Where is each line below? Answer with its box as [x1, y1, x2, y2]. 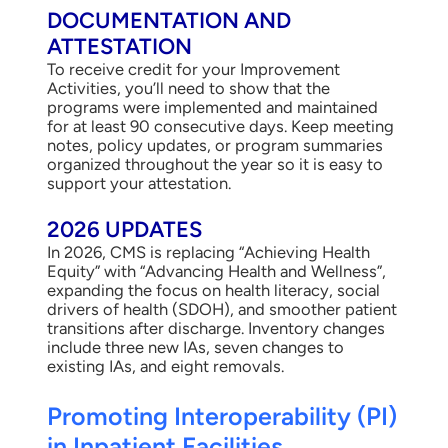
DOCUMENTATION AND [46, 6, 291, 34]
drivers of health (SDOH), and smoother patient [46, 299, 397, 320]
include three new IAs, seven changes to [46, 337, 344, 358]
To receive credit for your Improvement [46, 58, 340, 79]
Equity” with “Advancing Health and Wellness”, [46, 261, 386, 282]
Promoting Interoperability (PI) [46, 401, 397, 432]
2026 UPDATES [46, 216, 202, 244]
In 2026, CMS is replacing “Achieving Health [46, 242, 370, 263]
